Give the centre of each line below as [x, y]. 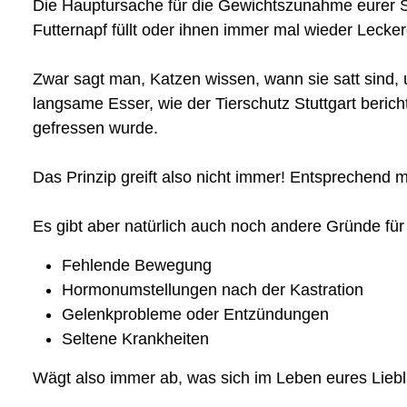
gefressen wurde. [95, 128]
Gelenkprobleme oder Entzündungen [195, 314]
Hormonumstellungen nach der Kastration [213, 289]
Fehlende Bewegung [137, 265]
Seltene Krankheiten [135, 338]
